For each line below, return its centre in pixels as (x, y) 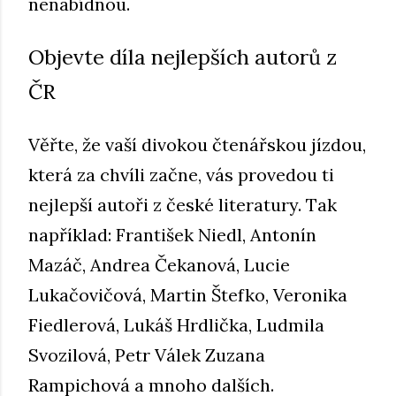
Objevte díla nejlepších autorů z (183, 57)
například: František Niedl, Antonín (172, 234)
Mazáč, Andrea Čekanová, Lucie (159, 264)
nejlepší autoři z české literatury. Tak (183, 204)
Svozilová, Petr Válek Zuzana (147, 354)
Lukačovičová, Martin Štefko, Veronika (188, 294)
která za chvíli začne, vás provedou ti (181, 174)
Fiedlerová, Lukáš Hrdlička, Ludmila (176, 324)
